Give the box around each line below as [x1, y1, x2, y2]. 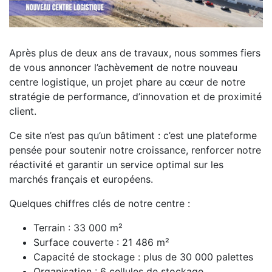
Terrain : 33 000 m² [33, 222, 123, 234]
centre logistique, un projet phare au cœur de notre [9, 76, 245, 89]
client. [9, 105, 36, 118]
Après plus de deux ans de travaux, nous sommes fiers [9, 47, 260, 59]
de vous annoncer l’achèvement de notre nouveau [9, 61, 237, 74]
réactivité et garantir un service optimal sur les [9, 158, 223, 171]
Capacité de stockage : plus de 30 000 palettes [33, 251, 253, 263]
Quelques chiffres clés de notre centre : [9, 197, 190, 210]
